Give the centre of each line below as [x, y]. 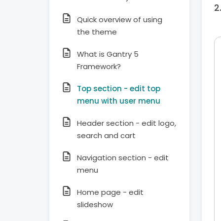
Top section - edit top [119, 89]
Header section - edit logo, [127, 123]
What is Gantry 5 [108, 54]
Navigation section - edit [123, 158]
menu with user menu [119, 101]
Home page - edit [110, 192]
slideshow [95, 204]
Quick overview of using [120, 19]
